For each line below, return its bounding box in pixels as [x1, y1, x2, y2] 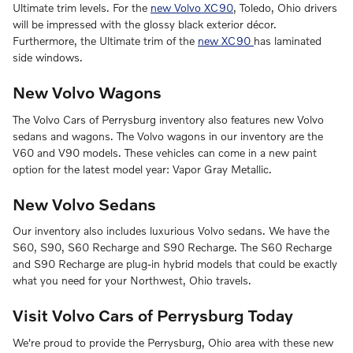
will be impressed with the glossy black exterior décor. [13, 17, 277, 32]
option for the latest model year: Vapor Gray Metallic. [13, 162, 272, 176]
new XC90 [198, 34, 254, 48]
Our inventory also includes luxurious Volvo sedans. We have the [13, 224, 329, 238]
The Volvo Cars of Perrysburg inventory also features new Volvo [13, 112, 324, 126]
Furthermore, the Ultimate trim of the [13, 34, 198, 48]
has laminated [254, 34, 321, 48]
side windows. [13, 50, 83, 65]
